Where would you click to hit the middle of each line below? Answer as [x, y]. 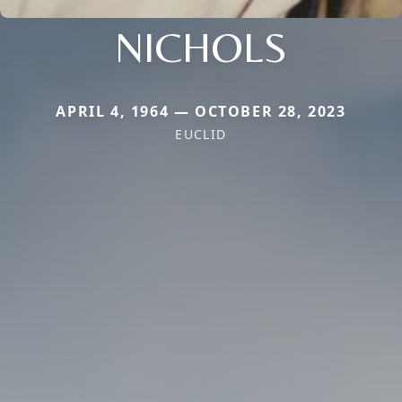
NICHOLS [201, 47]
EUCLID [201, 135]
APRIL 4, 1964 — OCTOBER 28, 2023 [201, 112]
